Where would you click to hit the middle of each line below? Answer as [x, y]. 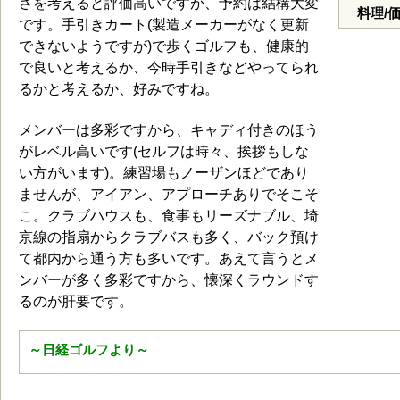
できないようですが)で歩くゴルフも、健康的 [164, 46]
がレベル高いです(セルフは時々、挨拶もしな [164, 151]
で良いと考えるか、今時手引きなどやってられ [169, 67]
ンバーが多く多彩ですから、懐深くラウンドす [169, 280]
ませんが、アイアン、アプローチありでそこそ [169, 194]
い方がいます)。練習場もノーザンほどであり [164, 173]
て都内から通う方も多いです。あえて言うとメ [169, 258]
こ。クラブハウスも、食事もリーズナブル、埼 [169, 216]
